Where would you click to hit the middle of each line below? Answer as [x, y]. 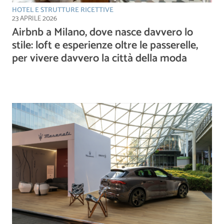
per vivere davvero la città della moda [99, 58]
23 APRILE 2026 [34, 18]
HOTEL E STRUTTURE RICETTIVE [63, 10]
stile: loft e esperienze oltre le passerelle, [105, 45]
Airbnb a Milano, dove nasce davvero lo [102, 32]
